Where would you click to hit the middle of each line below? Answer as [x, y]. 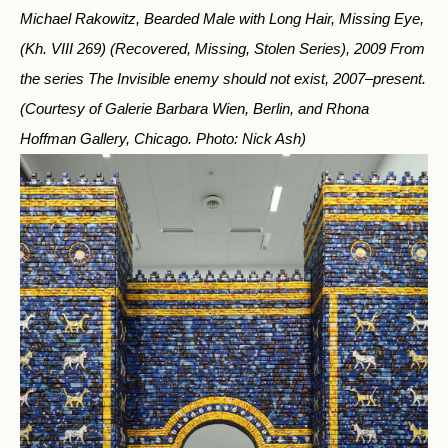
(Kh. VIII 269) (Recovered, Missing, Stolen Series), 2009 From [222, 49]
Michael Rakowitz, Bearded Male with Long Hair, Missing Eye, [222, 19]
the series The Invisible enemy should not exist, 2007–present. [223, 79]
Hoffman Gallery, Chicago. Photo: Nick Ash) [163, 139]
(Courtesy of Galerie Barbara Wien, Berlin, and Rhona [194, 109]
